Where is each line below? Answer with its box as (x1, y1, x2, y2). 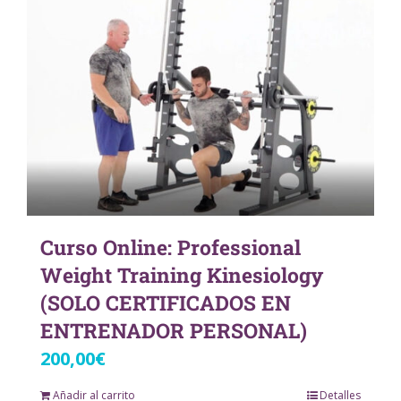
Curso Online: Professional (40, 234, 301, 261)
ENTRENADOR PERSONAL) (40, 317, 307, 345)
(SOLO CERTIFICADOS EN (40, 289, 291, 317)
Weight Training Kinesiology (40, 261, 323, 289)
